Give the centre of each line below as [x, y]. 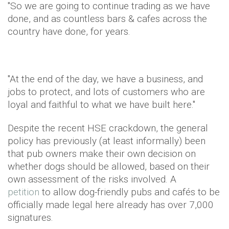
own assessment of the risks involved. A [92, 179]
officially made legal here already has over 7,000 [111, 205]
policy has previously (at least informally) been [107, 141]
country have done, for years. [69, 31]
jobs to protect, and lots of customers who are [106, 92]
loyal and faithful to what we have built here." [101, 105]
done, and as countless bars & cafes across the [107, 19]
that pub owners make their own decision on [102, 154]
